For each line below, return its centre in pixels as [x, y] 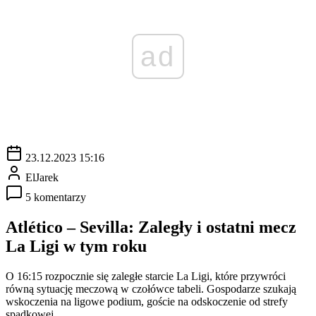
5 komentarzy [56, 197]
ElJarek [42, 177]
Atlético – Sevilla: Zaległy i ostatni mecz [151, 227]
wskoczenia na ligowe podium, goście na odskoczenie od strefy [147, 301]
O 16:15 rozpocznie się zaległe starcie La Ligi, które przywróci [146, 276]
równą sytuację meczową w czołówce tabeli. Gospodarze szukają [151, 288]
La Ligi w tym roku [76, 246]
